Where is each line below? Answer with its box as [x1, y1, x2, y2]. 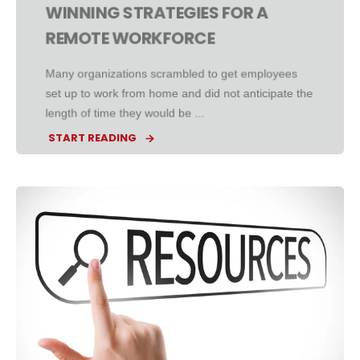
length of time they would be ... [45, 106, 205, 120]
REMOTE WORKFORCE [45, 27, 215, 50]
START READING [48, 130, 137, 146]
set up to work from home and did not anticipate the [45, 86, 313, 100]
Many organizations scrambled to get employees [45, 67, 298, 80]
